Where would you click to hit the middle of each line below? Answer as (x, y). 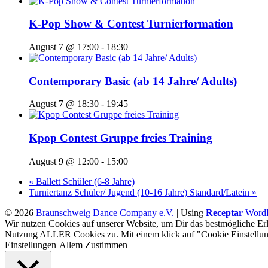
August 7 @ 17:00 (64, 47)
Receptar (224, 212)
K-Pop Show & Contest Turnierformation (131, 24)
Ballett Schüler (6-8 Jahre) (84, 181)
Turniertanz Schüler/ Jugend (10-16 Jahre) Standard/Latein (140, 192)
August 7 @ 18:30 (64, 104)
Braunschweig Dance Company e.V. (105, 212)
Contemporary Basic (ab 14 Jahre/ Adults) (133, 81)
